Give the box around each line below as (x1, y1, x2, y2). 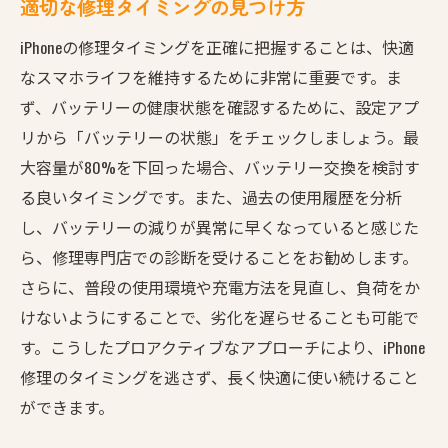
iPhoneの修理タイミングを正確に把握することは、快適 (20, 34, 414, 59)
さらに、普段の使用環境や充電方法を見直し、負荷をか (20, 274, 420, 299)
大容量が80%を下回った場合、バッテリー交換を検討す (20, 154, 420, 179)
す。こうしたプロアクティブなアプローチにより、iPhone (20, 334, 425, 359)
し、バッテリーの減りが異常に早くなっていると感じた (20, 214, 419, 239)
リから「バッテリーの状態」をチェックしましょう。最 (20, 124, 419, 149)
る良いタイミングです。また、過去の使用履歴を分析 (20, 184, 402, 209)
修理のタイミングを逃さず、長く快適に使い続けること (20, 364, 419, 389)
